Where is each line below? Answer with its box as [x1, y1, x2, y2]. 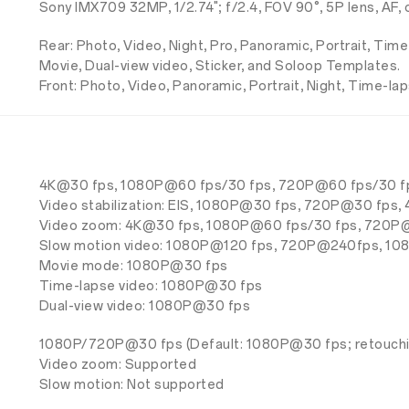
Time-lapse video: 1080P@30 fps [38, 278, 263, 294]
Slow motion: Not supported [38, 377, 225, 393]
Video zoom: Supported [38, 357, 197, 372]
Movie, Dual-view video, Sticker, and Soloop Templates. [38, 58, 401, 74]
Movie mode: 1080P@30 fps [38, 258, 228, 274]
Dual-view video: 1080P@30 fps [38, 299, 251, 314]
